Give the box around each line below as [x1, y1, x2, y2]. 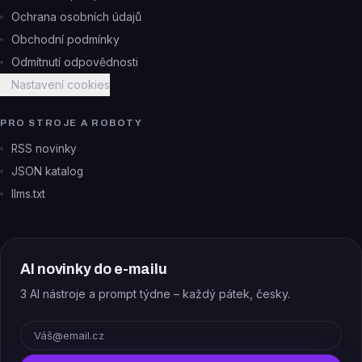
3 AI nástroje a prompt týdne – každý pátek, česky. [20, 287, 290, 301]
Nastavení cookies [11, 78, 110, 91]
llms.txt [11, 187, 45, 200]
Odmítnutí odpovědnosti [11, 55, 138, 69]
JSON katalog [11, 165, 83, 178]
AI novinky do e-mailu [20, 261, 167, 277]
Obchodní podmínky [11, 32, 120, 46]
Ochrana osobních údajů [11, 10, 141, 23]
